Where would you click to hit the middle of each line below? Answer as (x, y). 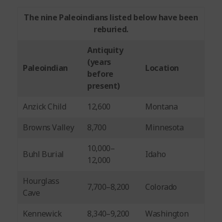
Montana (162, 107)
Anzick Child (45, 107)
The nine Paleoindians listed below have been (111, 18)
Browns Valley (49, 128)
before (100, 74)
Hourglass (41, 181)
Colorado (161, 187)
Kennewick (42, 214)
